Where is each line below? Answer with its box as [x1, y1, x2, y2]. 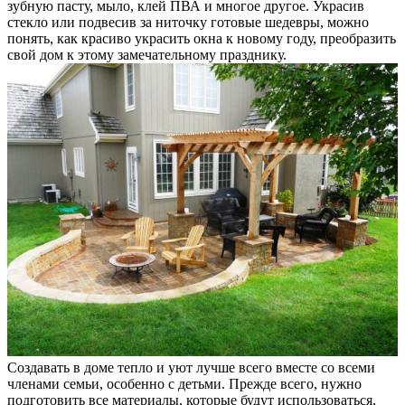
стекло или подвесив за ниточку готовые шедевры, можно [7, 14, 369, 31]
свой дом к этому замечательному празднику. [7, 47, 287, 63]
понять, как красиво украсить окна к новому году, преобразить [7, 31, 396, 47]
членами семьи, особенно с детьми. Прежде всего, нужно [7, 376, 362, 392]
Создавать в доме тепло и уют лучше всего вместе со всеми [7, 360, 375, 376]
